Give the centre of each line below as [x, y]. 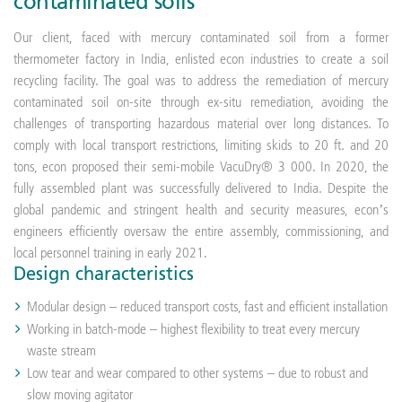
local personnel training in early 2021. [110, 253]
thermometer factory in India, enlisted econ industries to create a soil [201, 59]
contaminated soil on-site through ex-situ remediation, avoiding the [201, 102]
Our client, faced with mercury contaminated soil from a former [201, 37]
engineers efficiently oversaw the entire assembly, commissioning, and [201, 231]
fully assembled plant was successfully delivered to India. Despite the [201, 188]
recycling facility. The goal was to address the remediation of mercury [201, 80]
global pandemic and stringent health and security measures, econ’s [201, 210]
